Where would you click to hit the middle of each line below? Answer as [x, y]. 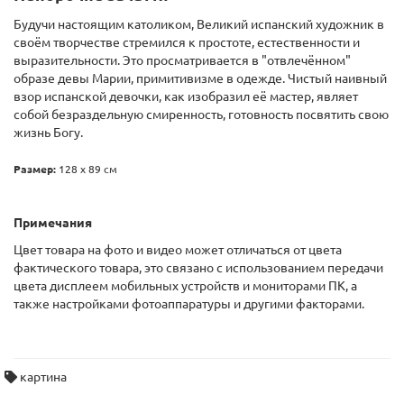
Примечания [53, 223]
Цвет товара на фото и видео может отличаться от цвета [178, 250]
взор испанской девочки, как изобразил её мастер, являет [186, 97]
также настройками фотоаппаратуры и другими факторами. [189, 304]
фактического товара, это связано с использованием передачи [198, 268]
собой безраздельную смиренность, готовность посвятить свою [201, 115]
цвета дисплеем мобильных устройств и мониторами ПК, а [185, 286]
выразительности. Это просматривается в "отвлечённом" [182, 61]
